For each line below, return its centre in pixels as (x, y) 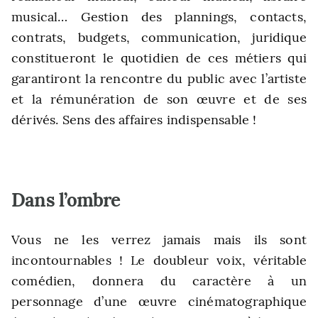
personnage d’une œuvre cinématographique (159, 301)
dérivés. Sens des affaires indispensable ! (134, 120)
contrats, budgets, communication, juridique (159, 37)
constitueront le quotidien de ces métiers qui (159, 58)
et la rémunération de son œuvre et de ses (159, 99)
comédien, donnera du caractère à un (159, 281)
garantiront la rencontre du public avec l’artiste (159, 78)
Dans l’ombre (66, 200)
